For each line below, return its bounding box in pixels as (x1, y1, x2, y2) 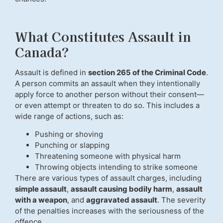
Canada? (15, 42, 69, 61)
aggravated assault (86, 195, 157, 205)
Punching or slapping (35, 140, 110, 150)
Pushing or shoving (35, 129, 103, 139)
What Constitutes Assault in (15, 27, 191, 45)
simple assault (15, 184, 67, 194)
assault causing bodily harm (71, 184, 172, 194)
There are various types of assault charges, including (15, 173, 202, 183)
